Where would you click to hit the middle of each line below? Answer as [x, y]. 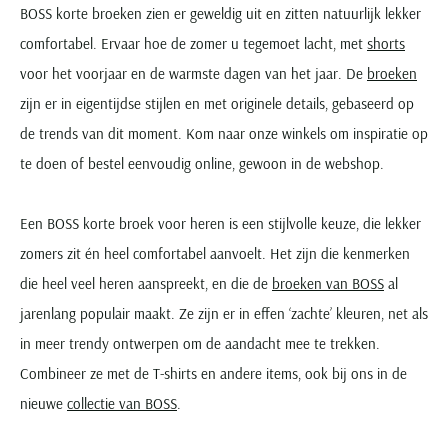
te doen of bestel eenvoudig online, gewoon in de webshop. [202, 163]
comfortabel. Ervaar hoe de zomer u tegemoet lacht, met [193, 43]
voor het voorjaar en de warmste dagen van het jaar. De [193, 73]
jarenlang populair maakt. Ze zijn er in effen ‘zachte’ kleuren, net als [224, 313]
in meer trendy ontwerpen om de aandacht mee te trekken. [200, 343]
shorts [386, 43]
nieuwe [43, 403]
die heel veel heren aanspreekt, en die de [146, 283]
